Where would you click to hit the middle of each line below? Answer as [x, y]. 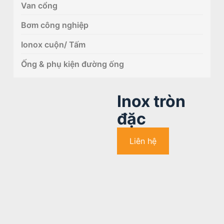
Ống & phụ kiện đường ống [72, 64]
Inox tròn [151, 101]
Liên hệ [143, 141]
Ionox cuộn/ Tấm [53, 44]
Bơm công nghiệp [54, 25]
